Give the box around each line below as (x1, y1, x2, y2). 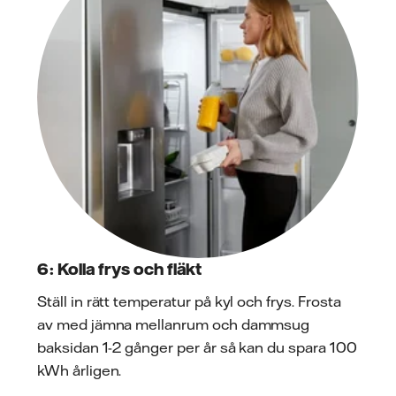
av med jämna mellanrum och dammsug (37, 316, 310, 334)
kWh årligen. (37, 362, 122, 380)
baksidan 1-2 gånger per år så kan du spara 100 (37, 339, 357, 357)
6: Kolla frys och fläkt (37, 258, 202, 278)
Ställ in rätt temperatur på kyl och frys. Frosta (37, 293, 341, 311)
